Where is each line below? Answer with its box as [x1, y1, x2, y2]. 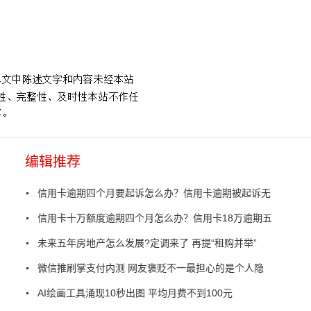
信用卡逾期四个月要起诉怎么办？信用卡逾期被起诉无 [37, 187, 271, 199]
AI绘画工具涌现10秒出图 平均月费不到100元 [37, 287, 233, 299]
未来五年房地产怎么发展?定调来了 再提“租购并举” [37, 237, 257, 249]
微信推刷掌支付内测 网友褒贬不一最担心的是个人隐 [37, 262, 264, 274]
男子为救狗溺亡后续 [19, 35, 107, 47]
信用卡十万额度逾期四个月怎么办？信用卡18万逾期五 [37, 212, 272, 224]
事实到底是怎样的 [110, 35, 187, 47]
